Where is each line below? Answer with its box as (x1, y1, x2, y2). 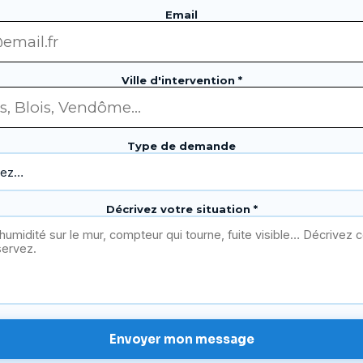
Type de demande (127, 139, 236, 152)
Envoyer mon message (109, 331, 254, 347)
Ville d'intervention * (121, 74, 242, 87)
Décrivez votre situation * (105, 203, 258, 216)
